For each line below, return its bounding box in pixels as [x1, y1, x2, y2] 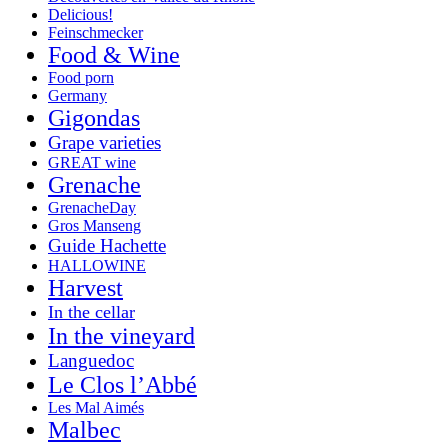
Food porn [48, 68, 114, 86]
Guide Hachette [48, 234, 166, 256]
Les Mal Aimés [48, 398, 144, 416]
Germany [48, 86, 107, 104]
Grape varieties [48, 131, 161, 153]
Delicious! [48, 5, 113, 23]
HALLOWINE [48, 256, 146, 274]
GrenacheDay [48, 198, 136, 216]
